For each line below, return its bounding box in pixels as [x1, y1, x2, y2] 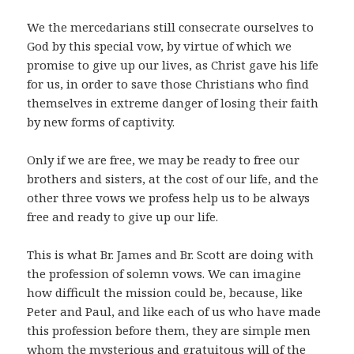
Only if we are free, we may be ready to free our [27, 152, 300, 168]
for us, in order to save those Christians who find [27, 76, 310, 92]
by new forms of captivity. [27, 114, 175, 130]
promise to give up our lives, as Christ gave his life [27, 57, 319, 73]
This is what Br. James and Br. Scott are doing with [27, 247, 314, 263]
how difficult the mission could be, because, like [27, 284, 303, 301]
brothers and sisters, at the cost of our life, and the [27, 171, 319, 187]
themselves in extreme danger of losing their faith [27, 95, 319, 111]
